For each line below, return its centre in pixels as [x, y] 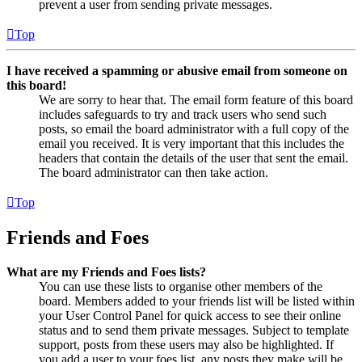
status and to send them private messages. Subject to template [194, 330]
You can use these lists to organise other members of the [181, 286]
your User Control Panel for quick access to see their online [190, 315]
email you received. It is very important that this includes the [192, 144]
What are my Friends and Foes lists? [106, 271]
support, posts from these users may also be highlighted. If [186, 344]
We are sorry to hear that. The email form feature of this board [196, 100]
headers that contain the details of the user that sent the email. [194, 158]
